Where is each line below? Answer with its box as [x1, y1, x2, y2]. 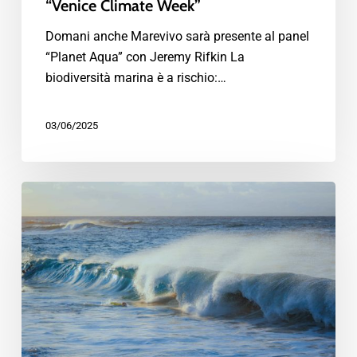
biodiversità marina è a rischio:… [45, 70, 226, 86]
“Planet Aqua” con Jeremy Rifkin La [45, 49, 245, 65]
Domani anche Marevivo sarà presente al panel [45, 29, 309, 45]
